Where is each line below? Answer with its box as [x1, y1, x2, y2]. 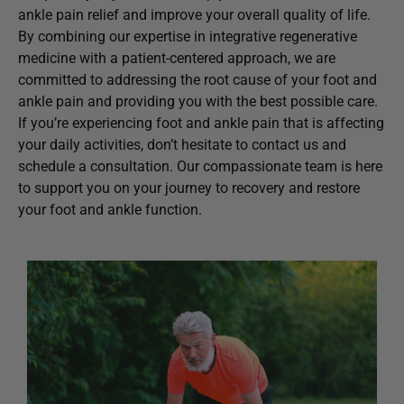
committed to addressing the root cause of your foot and [18, 70, 377, 88]
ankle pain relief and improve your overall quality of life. [18, 5, 371, 23]
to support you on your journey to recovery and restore [18, 179, 360, 197]
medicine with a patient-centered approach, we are [18, 49, 335, 67]
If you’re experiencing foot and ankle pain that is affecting [18, 114, 384, 132]
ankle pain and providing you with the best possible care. [18, 92, 378, 110]
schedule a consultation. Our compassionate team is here [18, 157, 382, 175]
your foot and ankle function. [18, 200, 202, 218]
